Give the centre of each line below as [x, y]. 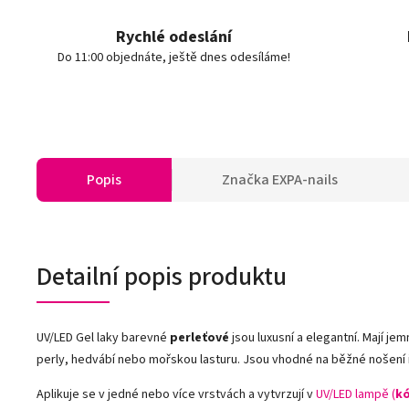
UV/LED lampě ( [356, 394]
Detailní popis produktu [162, 277]
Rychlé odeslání [174, 37]
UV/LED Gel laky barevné [103, 338]
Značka [246, 180]
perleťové [199, 338]
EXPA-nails [304, 180]
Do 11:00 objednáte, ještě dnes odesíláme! [174, 58]
